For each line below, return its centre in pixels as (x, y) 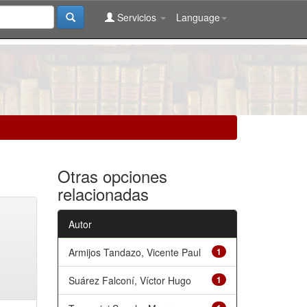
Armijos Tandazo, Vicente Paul (134, 252)
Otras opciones (112, 176)
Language (198, 17)
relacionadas (103, 194)
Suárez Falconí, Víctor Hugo (130, 280)
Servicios (137, 17)
